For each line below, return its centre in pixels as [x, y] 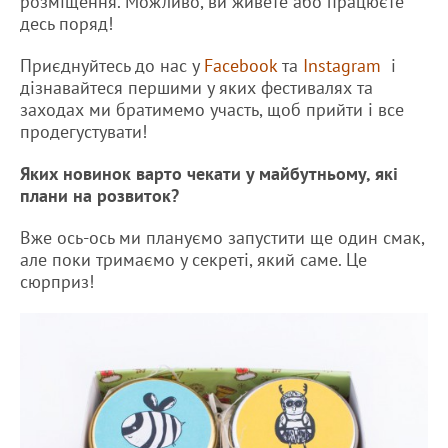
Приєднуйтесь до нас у [112, 66]
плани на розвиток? [99, 196]
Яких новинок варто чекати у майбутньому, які [209, 174]
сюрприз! [57, 282]
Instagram [342, 66]
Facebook [240, 66]
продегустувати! [83, 132]
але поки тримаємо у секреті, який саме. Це [193, 260]
